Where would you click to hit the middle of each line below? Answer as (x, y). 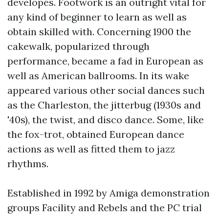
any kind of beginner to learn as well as (97, 17)
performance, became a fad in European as (105, 61)
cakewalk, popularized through (78, 46)
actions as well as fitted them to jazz (91, 149)
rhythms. (28, 164)
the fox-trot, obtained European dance (96, 134)
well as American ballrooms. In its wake (98, 76)
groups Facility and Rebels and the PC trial (105, 208)
